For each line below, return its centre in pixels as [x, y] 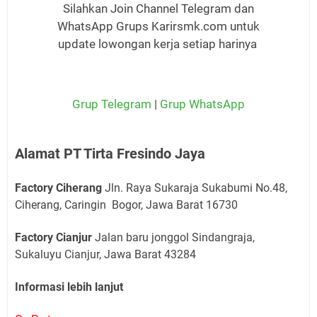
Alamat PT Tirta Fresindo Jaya [110, 154]
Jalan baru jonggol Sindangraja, [173, 238]
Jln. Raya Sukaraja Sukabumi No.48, [195, 188]
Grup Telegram [112, 104]
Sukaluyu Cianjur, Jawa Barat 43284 [105, 255]
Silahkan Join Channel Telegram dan [158, 9]
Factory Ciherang [58, 188]
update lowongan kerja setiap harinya [157, 44]
